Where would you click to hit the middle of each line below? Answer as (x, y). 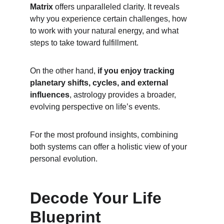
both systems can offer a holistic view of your (109, 147)
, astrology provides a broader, (124, 95)
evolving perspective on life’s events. (95, 107)
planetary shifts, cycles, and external (100, 83)
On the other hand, (64, 71)
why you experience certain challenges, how (109, 19)
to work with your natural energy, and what (105, 31)
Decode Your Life (98, 198)
